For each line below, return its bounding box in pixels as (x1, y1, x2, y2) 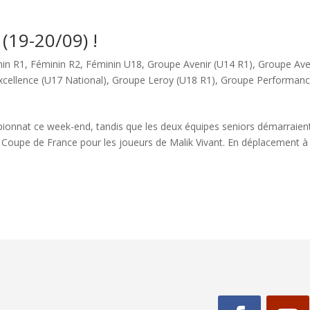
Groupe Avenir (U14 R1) (147, 57, 253, 71)
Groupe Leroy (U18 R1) (112, 73, 216, 86)
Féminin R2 (30, 57, 81, 71)
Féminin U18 (86, 57, 143, 71)
